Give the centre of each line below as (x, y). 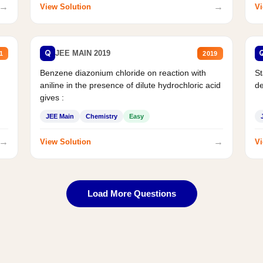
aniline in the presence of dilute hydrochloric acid (131, 85)
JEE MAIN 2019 (83, 53)
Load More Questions (131, 193)
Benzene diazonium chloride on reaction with (123, 73)
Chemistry (102, 116)
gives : (52, 97)
